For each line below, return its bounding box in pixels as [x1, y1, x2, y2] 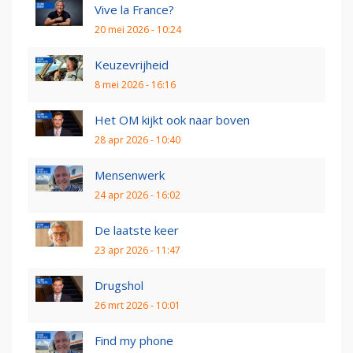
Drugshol [95, 277, 143, 294]
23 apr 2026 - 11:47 [95, 243, 180, 258]
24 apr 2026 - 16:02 [95, 188, 180, 203]
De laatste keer [95, 222, 179, 239]
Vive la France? [95, 2, 174, 18]
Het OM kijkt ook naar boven [95, 112, 250, 128]
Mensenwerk [95, 167, 165, 184]
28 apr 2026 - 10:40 [95, 133, 180, 147]
